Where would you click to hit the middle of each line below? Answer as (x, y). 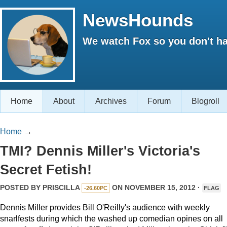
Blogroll (205, 101)
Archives (111, 101)
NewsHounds (138, 20)
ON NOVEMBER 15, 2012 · (156, 187)
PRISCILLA (61, 187)
